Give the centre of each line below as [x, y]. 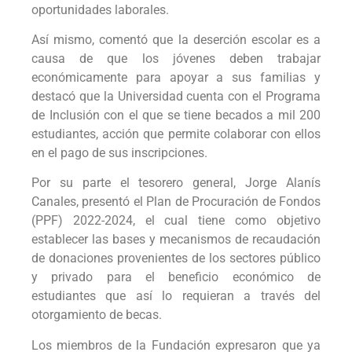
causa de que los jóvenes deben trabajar [176, 59]
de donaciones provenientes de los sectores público [176, 258]
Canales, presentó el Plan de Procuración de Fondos [176, 202]
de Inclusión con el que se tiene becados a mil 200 [176, 115]
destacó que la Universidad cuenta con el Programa [176, 97]
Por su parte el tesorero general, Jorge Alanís [176, 183]
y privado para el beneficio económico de [176, 277]
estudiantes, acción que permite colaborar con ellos [176, 134]
